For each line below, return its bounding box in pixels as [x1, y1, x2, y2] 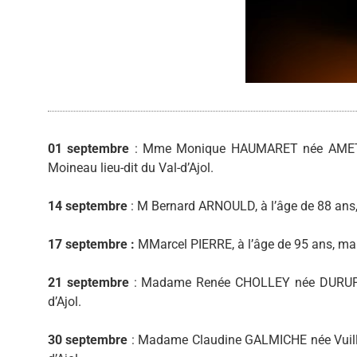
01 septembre [48, 141, 130, 157]
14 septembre [48, 198, 127, 214]
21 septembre [48, 275, 129, 291]
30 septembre [48, 332, 128, 348]
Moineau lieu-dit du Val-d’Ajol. [48, 160, 214, 176]
